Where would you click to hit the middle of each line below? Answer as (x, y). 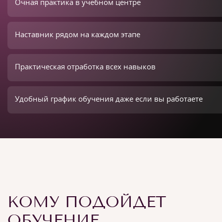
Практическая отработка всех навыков (85, 66)
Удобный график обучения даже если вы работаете (109, 99)
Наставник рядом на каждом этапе (78, 34)
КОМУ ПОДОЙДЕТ (87, 202)
